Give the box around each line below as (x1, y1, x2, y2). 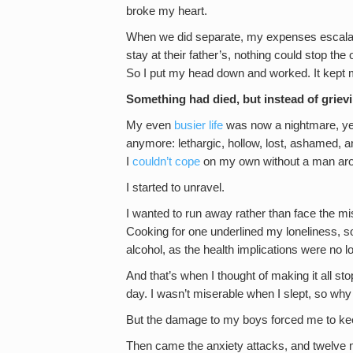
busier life (174, 118, 223, 132)
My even (126, 118, 174, 132)
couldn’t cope (132, 154, 200, 168)
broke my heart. (126, 4, 207, 17)
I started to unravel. (126, 180, 225, 194)
